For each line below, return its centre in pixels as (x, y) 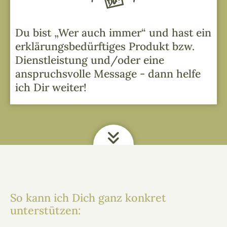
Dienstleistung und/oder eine (90, 60)
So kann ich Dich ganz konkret (88, 197)
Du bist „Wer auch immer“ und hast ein (113, 32)
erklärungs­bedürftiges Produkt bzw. (105, 46)
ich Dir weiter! (51, 87)
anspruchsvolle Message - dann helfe (108, 73)
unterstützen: (45, 210)
